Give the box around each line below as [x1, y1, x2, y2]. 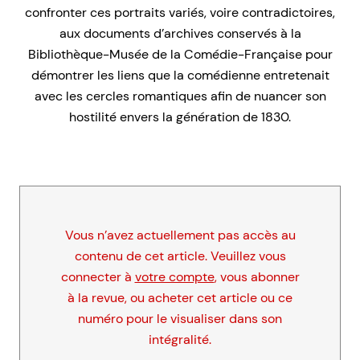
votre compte [134, 268, 215, 286]
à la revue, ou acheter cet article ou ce [67, 289, 292, 307]
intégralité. [149, 331, 211, 349]
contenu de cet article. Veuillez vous [74, 247, 286, 265]
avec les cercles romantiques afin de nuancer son [34, 88, 326, 105]
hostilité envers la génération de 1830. [69, 108, 291, 126]
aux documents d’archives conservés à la [59, 25, 301, 43]
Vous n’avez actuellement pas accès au [64, 227, 296, 244]
